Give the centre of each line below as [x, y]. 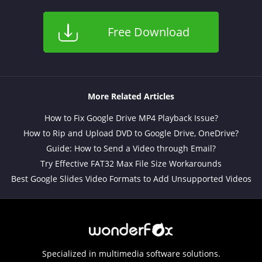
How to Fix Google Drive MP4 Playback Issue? [131, 118]
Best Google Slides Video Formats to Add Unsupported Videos [131, 179]
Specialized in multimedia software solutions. [131, 254]
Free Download [149, 32]
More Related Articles [131, 96]
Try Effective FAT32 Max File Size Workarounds [131, 164]
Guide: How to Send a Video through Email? [131, 149]
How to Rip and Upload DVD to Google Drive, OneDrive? [131, 133]
